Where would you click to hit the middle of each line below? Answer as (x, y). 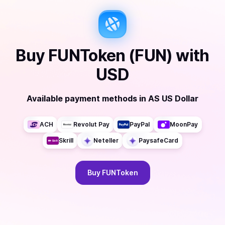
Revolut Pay (91, 124)
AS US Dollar (173, 98)
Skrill (66, 140)
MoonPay (184, 124)
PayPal (139, 124)
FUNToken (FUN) (110, 55)
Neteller (106, 140)
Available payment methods (82, 98)
